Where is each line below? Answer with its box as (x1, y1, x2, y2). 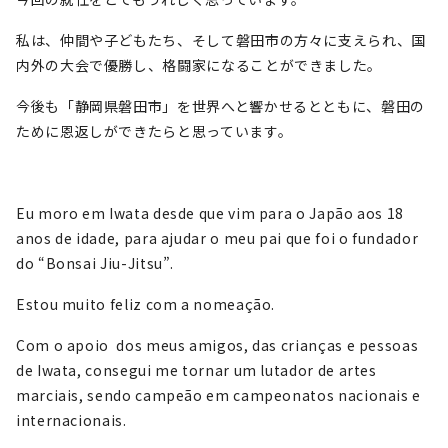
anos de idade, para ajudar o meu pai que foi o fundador (16, 228, 419, 248)
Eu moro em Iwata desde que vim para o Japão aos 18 (16, 203, 405, 223)
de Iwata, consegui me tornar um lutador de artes (16, 360, 377, 380)
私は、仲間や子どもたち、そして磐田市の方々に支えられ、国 (16, 30, 426, 50)
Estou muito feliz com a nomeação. (16, 294, 276, 314)
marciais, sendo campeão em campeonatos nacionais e (16, 385, 422, 405)
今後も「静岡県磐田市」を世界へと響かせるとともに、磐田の (16, 96, 425, 116)
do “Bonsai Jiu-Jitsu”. (16, 253, 175, 273)
